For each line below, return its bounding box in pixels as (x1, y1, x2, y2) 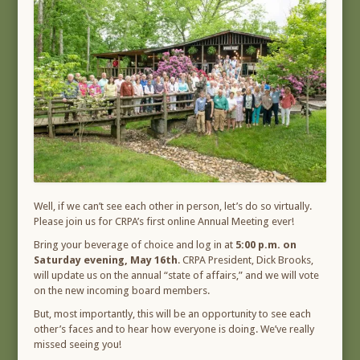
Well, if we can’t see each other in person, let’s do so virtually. (34, 200, 313, 213)
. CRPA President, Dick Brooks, (178, 254, 314, 267)
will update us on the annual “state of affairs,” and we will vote (34, 269, 320, 282)
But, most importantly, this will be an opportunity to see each (34, 308, 312, 321)
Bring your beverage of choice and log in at (34, 239, 236, 252)
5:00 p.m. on (235, 239, 297, 252)
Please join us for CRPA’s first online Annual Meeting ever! (34, 215, 295, 228)
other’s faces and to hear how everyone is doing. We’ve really (34, 323, 315, 336)
